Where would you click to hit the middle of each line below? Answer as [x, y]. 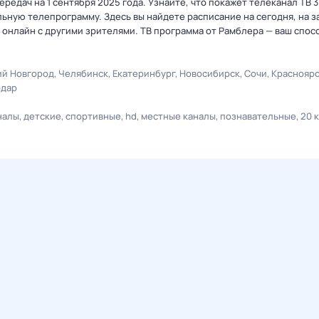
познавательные [258, 116]
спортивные [93, 116]
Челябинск [83, 73]
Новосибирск [210, 73]
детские [42, 116]
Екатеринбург [144, 73]
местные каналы [178, 116]
